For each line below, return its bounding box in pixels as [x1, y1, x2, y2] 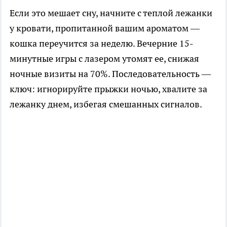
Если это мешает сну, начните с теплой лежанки [10, 7, 212, 19]
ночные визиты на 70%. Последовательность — [10, 67, 211, 80]
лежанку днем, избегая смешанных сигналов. [10, 98, 202, 110]
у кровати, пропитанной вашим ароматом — [10, 22, 200, 34]
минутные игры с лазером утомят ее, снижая [10, 52, 199, 64]
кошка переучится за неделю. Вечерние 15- [10, 37, 194, 49]
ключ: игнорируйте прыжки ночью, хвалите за [10, 83, 207, 95]
